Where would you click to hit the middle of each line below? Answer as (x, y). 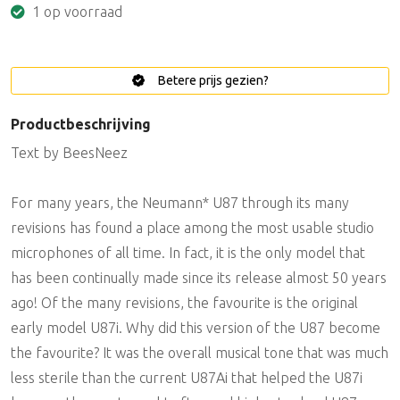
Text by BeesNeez (69, 153)
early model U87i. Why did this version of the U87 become (196, 328)
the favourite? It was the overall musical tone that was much (200, 353)
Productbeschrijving (81, 124)
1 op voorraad (75, 12)
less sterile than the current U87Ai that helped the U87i (187, 378)
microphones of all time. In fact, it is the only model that (188, 253)
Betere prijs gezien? (212, 80)
